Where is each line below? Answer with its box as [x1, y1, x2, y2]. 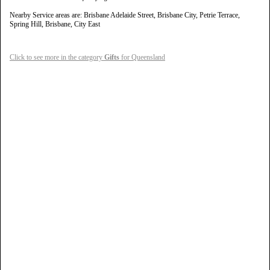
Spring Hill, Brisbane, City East [10, 19, 100, 28]
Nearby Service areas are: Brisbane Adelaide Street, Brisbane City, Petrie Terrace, [10, 10, 240, 19]
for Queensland [119, 52, 165, 61]
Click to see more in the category [10, 52, 104, 61]
